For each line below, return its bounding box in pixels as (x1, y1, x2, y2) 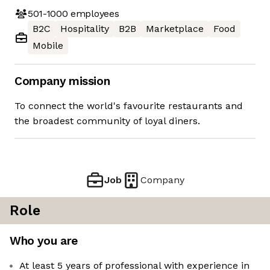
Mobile (33, 40, 63, 52)
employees (67, 7, 119, 19)
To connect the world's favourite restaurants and (14, 100, 243, 112)
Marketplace (146, 23, 204, 35)
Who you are (10, 234, 78, 248)
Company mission (14, 74, 110, 89)
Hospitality (60, 23, 109, 35)
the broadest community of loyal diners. (14, 115, 200, 127)
